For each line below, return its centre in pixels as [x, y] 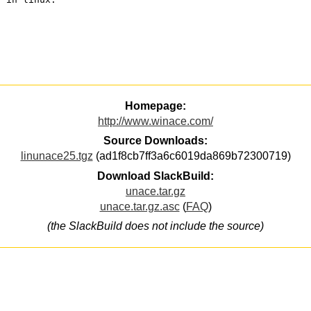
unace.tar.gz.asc [140, 206]
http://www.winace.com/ [155, 121]
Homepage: [155, 106]
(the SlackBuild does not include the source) [155, 226]
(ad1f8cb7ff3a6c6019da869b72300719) [192, 156]
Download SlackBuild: [155, 176]
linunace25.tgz [57, 156]
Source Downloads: [155, 141]
